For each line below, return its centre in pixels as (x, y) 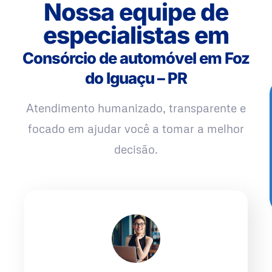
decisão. (136, 149)
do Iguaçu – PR (136, 78)
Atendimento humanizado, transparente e (136, 108)
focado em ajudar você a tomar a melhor (136, 129)
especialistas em (136, 35)
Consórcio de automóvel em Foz (136, 58)
